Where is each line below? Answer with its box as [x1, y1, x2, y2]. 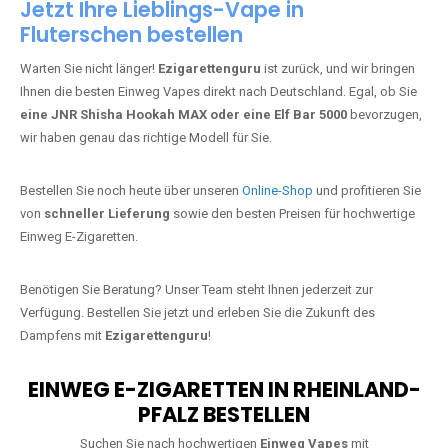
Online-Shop [242, 205, 313, 220]
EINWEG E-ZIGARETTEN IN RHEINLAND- [27, 397, 421, 426]
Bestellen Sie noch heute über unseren [20, 205, 242, 220]
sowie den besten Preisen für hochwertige [170, 228, 415, 243]
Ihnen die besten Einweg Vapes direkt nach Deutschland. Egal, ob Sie [20, 106, 417, 121]
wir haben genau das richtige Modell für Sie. [20, 152, 272, 167]
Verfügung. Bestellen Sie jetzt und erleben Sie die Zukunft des [20, 327, 375, 342]
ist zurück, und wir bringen [261, 83, 415, 98]
